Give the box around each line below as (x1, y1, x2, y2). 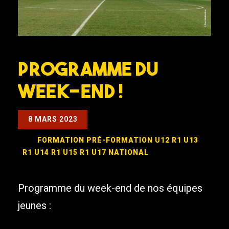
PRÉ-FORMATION (86, 136, 153, 145)
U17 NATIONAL (91, 148, 149, 157)
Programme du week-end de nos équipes (18, 181, 202, 194)
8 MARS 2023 (28, 115, 78, 124)
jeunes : (18, 199, 51, 212)
